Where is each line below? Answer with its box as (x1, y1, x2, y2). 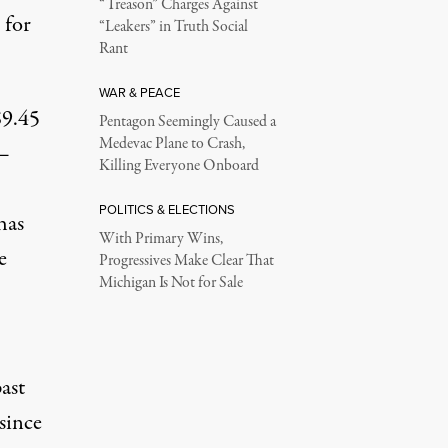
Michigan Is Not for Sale (98, 271, 243, 294)
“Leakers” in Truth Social (98, 15, 248, 38)
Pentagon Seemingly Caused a (98, 110, 276, 133)
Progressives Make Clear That (98, 249, 274, 272)
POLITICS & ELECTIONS (98, 199, 235, 218)
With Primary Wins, (98, 227, 223, 250)
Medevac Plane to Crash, (98, 132, 245, 155)
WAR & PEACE (98, 82, 180, 101)
